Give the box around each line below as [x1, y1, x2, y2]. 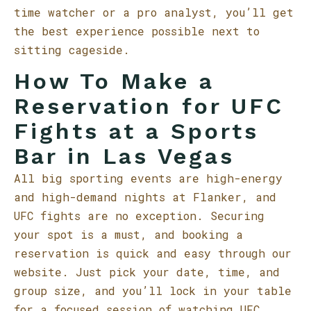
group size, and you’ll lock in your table [14, 283, 292, 298]
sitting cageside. [14, 42, 130, 57]
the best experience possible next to [14, 24, 260, 38]
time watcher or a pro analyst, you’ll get [14, 5, 294, 19]
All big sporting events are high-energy [14, 171, 283, 185]
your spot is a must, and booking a [14, 227, 243, 242]
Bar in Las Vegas [14, 143, 235, 169]
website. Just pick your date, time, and [14, 264, 280, 279]
